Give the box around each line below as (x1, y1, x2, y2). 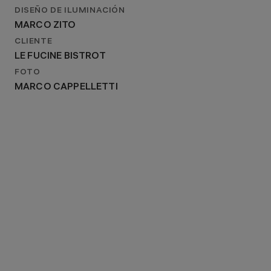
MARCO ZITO (15, 20, 76, 31)
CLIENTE (15, 37, 53, 47)
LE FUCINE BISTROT (15, 51, 106, 62)
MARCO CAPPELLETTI (15, 82, 118, 93)
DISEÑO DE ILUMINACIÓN (15, 6, 125, 16)
